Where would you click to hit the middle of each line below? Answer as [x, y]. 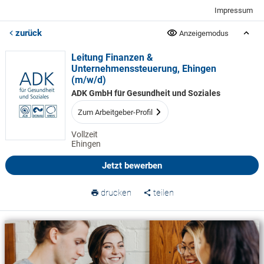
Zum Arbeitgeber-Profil [115, 112]
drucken [116, 193]
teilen [163, 193]
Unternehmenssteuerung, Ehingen [143, 69]
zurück [29, 33]
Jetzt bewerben [132, 165]
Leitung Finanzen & [112, 57]
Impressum [234, 10]
